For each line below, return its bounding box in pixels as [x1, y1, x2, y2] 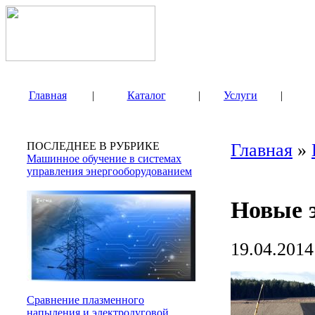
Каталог [127, 89, 166, 101]
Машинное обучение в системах [27, 153, 181, 165]
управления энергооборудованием [27, 165, 192, 177]
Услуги [224, 89, 257, 101]
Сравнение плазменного [27, 294, 144, 306]
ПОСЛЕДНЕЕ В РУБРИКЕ [27, 140, 160, 152]
